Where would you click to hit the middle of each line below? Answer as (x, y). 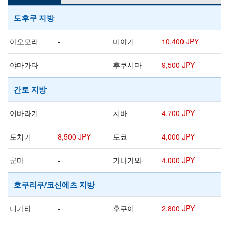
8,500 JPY (74, 137)
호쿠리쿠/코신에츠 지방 (54, 185)
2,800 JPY (178, 208)
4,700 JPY (178, 113)
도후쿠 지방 (34, 18)
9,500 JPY (178, 65)
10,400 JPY (180, 42)
